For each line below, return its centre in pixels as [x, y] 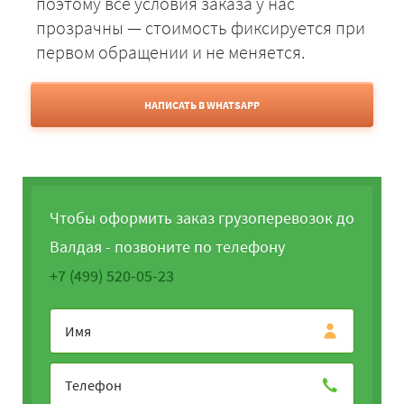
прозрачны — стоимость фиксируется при [201, 28]
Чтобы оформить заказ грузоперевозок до [202, 218]
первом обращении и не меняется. [170, 52]
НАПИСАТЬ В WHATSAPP [202, 106]
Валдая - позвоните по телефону [167, 247]
